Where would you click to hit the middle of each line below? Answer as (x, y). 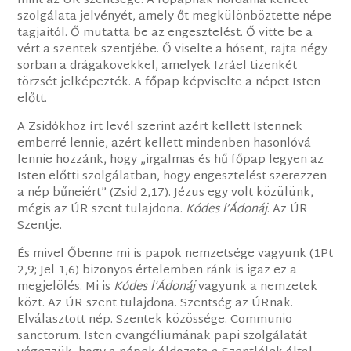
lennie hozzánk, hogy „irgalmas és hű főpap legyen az (171, 160)
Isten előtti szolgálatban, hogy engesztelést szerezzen (172, 176)
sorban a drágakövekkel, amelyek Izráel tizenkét (157, 66)
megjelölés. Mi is (66, 287)
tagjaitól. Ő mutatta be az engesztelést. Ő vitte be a (165, 33)
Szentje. (40, 226)
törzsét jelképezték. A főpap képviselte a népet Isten (169, 82)
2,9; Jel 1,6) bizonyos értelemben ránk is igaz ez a (157, 270)
